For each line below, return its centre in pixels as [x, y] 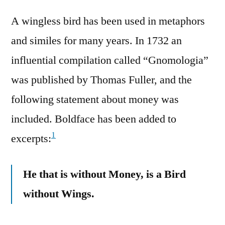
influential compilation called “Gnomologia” [110, 60]
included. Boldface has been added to [94, 119]
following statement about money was [95, 99]
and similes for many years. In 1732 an [96, 40]
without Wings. [59, 194]
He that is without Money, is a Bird [104, 174]
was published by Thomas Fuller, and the [101, 80]
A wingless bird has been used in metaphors [108, 21]
